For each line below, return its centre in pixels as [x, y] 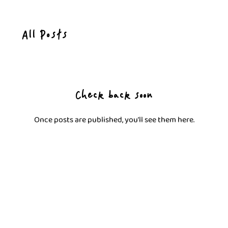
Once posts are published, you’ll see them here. [114, 120]
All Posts [45, 38]
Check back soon [114, 99]
